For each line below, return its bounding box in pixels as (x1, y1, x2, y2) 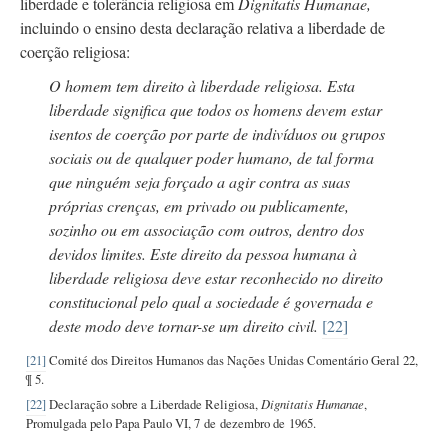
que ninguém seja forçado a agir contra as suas (48, 170, 350, 192)
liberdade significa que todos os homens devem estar (48, 98, 382, 120)
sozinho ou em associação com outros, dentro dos (48, 218, 364, 240)
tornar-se (157, 314, 215, 336)
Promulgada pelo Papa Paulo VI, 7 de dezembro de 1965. (26, 413, 317, 432)
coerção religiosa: (20, 40, 130, 62)
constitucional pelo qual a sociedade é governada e (48, 290, 373, 312)
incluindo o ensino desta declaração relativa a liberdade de (20, 16, 385, 38)
